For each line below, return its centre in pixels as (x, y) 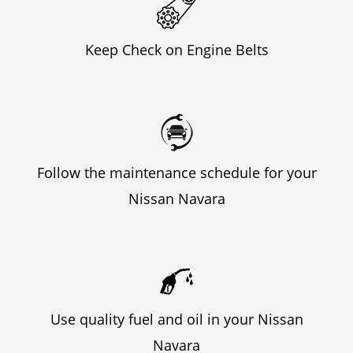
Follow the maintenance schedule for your (176, 172)
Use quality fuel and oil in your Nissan (176, 319)
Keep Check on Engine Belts (176, 49)
